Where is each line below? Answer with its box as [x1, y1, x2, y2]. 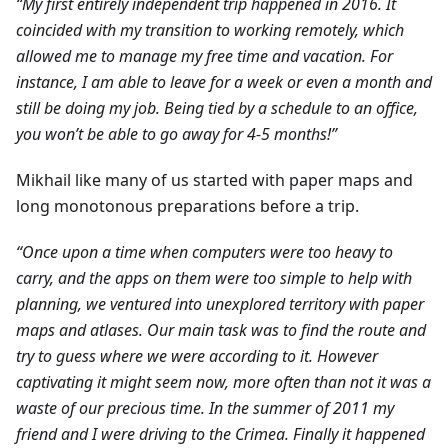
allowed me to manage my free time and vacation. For [16, 45, 393, 68]
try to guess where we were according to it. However [16, 345, 378, 368]
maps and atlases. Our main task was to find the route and [16, 319, 426, 342]
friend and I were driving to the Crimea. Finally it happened [16, 423, 425, 446]
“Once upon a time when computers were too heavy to [16, 241, 393, 264]
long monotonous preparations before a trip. [16, 195, 359, 218]
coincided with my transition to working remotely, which [16, 19, 404, 42]
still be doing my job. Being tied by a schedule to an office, [16, 97, 418, 120]
